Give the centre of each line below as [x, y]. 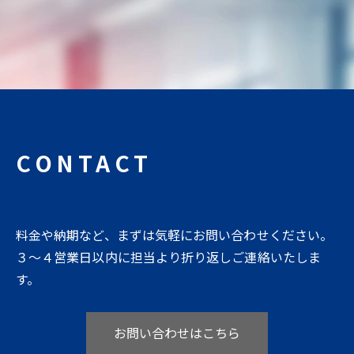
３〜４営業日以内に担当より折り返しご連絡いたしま [168, 256]
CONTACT [97, 162]
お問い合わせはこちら [177, 333]
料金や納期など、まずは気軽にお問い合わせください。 [174, 234]
